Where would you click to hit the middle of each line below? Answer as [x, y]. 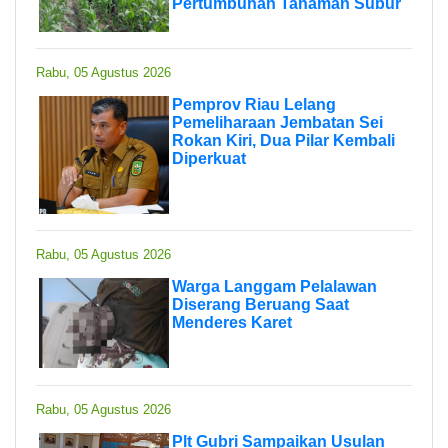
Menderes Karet [232, 322]
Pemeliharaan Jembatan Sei [277, 122]
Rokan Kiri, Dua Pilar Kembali [283, 140]
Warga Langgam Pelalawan [274, 286]
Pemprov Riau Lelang [254, 104]
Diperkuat [209, 158]
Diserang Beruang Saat [260, 304]
